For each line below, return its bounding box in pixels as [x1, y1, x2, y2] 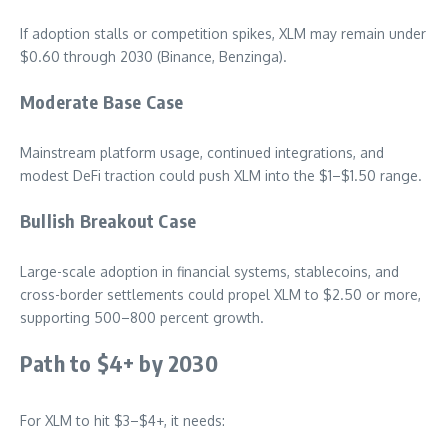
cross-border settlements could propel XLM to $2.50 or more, [20, 286, 421, 304]
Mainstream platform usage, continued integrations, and [20, 144, 384, 162]
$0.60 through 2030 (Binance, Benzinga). [20, 48, 287, 66]
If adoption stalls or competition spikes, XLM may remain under [20, 25, 426, 43]
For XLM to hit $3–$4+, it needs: [20, 412, 225, 430]
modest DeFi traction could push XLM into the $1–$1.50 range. [20, 167, 422, 185]
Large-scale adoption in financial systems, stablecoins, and [20, 263, 399, 281]
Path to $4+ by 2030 [20, 349, 218, 378]
